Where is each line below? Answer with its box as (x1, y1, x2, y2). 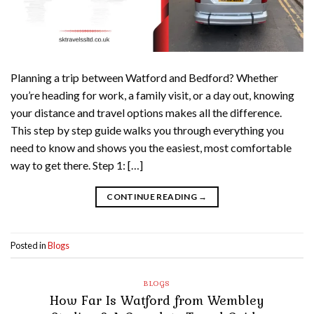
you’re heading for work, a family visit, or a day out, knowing (11, 88, 294, 102)
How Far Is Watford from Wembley (50, 289, 264, 310)
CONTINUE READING (107, 191, 199, 203)
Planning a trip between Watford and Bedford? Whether (11, 71, 278, 85)
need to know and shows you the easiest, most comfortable (11, 141, 292, 155)
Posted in (11, 239, 48, 251)
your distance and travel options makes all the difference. (11, 106, 282, 120)
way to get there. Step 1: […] (11, 158, 143, 172)
